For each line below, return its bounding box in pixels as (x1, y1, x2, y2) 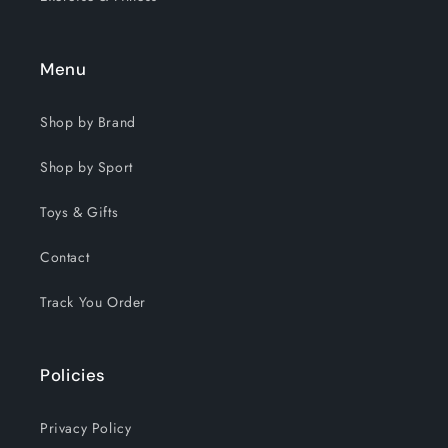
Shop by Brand (40, 111, 136, 132)
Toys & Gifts (40, 201, 119, 222)
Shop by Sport (40, 156, 133, 177)
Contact (40, 246, 90, 267)
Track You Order (40, 291, 146, 312)
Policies (40, 363, 107, 386)
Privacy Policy (40, 417, 132, 438)
